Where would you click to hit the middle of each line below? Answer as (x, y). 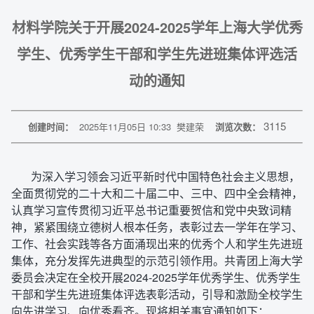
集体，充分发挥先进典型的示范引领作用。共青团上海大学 (157, 260)
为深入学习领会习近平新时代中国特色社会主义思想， (165, 176)
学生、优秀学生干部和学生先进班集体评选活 (157, 54)
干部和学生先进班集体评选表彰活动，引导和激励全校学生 (157, 294)
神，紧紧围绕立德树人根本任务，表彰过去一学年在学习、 (157, 227)
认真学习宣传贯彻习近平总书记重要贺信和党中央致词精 (151, 210)
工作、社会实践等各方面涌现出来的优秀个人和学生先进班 (157, 244)
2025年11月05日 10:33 (125, 127)
